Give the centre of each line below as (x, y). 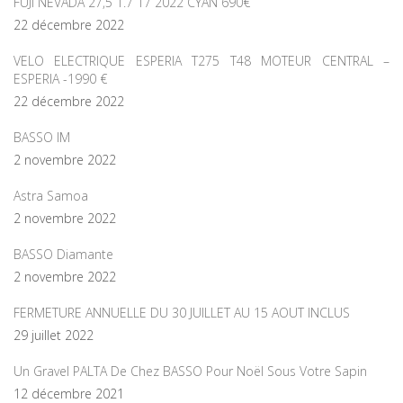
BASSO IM (42, 137)
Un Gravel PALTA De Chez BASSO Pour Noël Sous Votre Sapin (190, 371)
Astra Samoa (51, 195)
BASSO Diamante (63, 254)
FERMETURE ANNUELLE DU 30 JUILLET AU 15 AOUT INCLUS (182, 312)
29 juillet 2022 (54, 335)
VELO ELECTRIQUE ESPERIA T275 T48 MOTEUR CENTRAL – (201, 60)
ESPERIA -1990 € (60, 78)
